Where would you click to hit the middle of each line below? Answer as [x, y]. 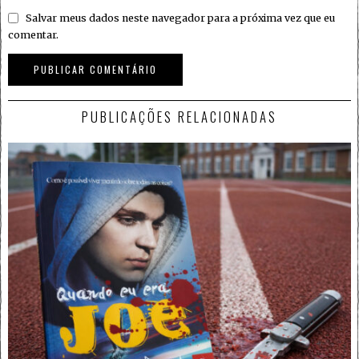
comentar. [33, 34]
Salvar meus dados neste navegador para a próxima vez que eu [180, 18]
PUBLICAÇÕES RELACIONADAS [179, 117]
